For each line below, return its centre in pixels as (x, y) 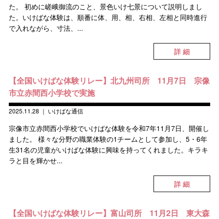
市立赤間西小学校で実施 (52, 93)
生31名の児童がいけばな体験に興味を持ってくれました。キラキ (108, 150)
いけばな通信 (65, 111)
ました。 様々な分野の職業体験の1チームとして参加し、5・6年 (108, 139)
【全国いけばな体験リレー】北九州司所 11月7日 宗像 (109, 80)
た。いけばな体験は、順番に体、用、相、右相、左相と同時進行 (108, 17)
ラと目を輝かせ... (35, 160)
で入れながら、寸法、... (46, 28)
